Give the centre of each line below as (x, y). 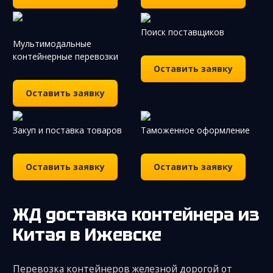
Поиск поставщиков (183, 32)
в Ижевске (116, 234)
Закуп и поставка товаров (67, 130)
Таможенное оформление (195, 130)
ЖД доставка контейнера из (21, 214)
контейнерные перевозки (66, 56)
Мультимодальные (52, 43)
